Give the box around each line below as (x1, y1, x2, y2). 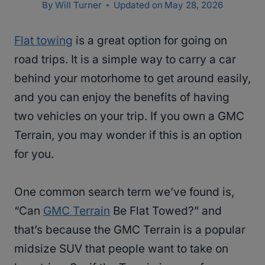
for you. (14, 147, 54, 161)
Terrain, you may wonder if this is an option (14, 128, 242, 143)
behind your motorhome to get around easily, (14, 72, 251, 86)
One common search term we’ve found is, (14, 185, 234, 199)
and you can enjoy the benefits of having (14, 91, 230, 105)
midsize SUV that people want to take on (14, 242, 228, 256)
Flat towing (14, 34, 73, 48)
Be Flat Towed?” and (110, 204, 222, 218)
